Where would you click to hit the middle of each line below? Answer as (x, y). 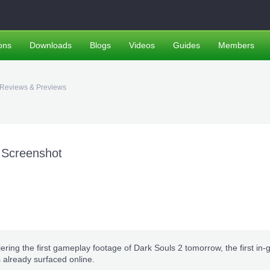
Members (236, 45)
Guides (187, 45)
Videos (142, 45)
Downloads (51, 45)
